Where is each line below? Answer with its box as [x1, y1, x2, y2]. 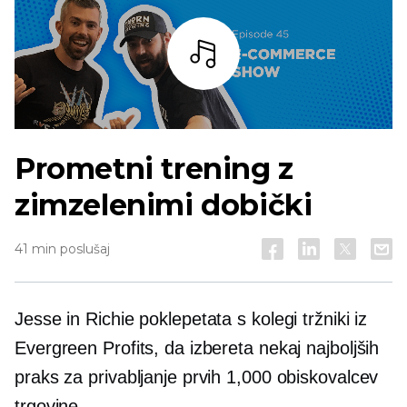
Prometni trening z [15, 151, 293, 187]
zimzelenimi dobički [15, 187, 313, 223]
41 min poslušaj [15, 241, 110, 258]
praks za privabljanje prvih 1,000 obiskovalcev [15, 367, 379, 388]
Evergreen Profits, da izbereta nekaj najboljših [15, 338, 380, 359]
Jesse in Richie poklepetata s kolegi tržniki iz [15, 309, 368, 330]
